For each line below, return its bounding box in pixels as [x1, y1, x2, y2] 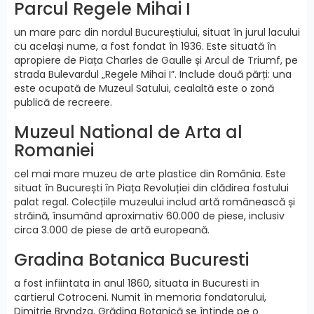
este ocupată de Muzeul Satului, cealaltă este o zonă [14, 81, 274, 95]
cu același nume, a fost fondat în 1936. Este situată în [14, 39, 276, 53]
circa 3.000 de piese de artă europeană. [14, 222, 210, 237]
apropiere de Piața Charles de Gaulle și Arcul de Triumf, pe [14, 53, 298, 67]
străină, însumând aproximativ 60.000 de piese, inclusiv [14, 208, 285, 223]
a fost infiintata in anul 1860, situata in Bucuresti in [14, 275, 259, 290]
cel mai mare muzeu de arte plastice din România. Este [14, 166, 286, 181]
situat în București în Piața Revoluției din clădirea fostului [14, 180, 289, 195]
